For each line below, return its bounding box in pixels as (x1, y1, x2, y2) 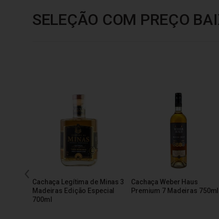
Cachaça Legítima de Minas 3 (32, 178, 124, 186)
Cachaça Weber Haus (131, 178, 198, 186)
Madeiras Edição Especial (32, 187, 115, 195)
